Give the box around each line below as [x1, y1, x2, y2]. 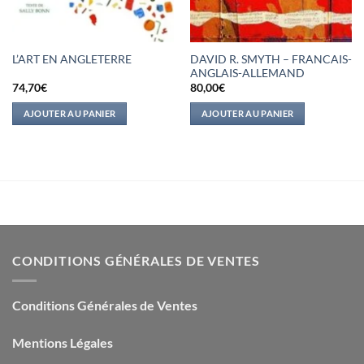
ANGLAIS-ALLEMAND [189, 66, 305, 80]
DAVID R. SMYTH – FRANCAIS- [189, 52, 352, 66]
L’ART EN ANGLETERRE [11, 53, 132, 67]
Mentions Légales [12, 334, 113, 350]
